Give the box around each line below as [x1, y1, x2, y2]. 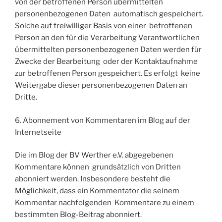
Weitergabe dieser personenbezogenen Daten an [15, 81, 187, 90]
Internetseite [15, 127, 61, 137]
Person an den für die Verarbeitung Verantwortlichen [15, 33, 201, 43]
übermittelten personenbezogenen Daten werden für [15, 45, 202, 55]
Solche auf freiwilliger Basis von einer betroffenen [15, 21, 192, 31]
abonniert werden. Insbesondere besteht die [15, 174, 172, 184]
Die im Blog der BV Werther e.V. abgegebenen [15, 151, 173, 160]
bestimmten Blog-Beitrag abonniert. [15, 210, 142, 220]
